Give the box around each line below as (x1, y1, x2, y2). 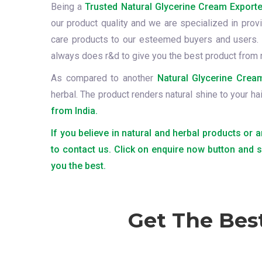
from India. (51, 105, 98, 116)
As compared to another (51, 73, 157, 84)
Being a (51, 1, 85, 12)
